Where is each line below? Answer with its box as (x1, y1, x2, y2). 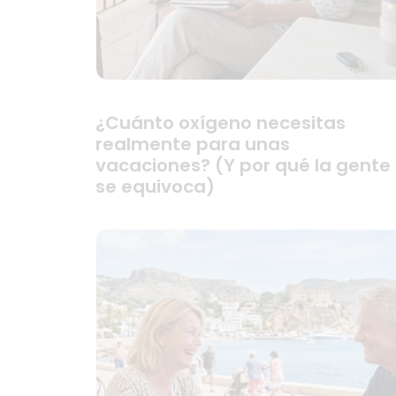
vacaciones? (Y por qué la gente (95, 153, 391, 178)
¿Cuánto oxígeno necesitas (95, 110, 346, 135)
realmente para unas (95, 132, 290, 156)
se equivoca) (95, 174, 215, 199)
